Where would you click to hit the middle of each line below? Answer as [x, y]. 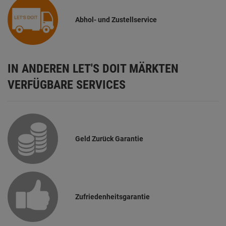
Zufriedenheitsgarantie [113, 196]
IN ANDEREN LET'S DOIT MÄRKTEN [93, 68]
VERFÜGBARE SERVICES [67, 84]
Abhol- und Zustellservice [116, 19]
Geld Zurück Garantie [109, 138]
